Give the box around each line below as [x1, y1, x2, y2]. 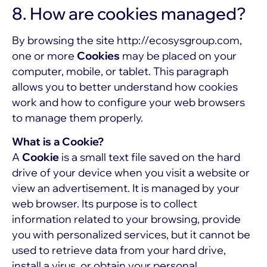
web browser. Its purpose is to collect [12, 196, 197, 210]
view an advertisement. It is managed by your [12, 181, 240, 195]
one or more [12, 48, 77, 63]
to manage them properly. [12, 110, 143, 125]
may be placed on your [122, 48, 237, 63]
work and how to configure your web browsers [12, 95, 245, 109]
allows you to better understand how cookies [12, 79, 238, 94]
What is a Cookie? [12, 134, 104, 148]
